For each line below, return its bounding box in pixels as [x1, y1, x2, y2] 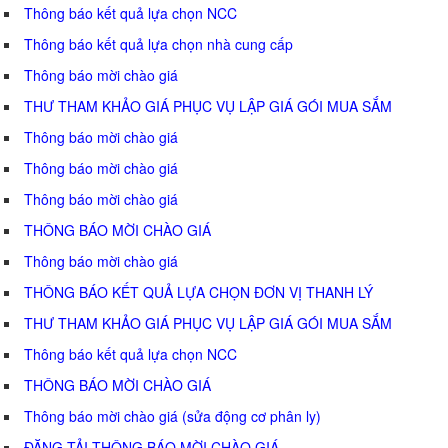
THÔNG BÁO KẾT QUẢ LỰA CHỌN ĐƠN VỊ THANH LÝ [24, 281, 373, 302]
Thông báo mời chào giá [24, 188, 178, 209]
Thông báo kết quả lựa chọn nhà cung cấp [24, 33, 293, 54]
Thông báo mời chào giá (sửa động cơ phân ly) [24, 405, 321, 426]
